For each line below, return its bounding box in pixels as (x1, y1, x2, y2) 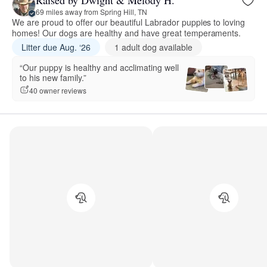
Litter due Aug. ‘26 (21, 41, 91, 54)
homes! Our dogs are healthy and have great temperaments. (12, 27, 241, 39)
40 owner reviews (29, 85, 86, 95)
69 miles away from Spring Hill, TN (36, 6, 147, 17)
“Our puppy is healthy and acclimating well (20, 61, 179, 74)
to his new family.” (20, 72, 86, 84)
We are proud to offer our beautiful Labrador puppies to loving (12, 16, 246, 29)
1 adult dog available (114, 41, 193, 54)
